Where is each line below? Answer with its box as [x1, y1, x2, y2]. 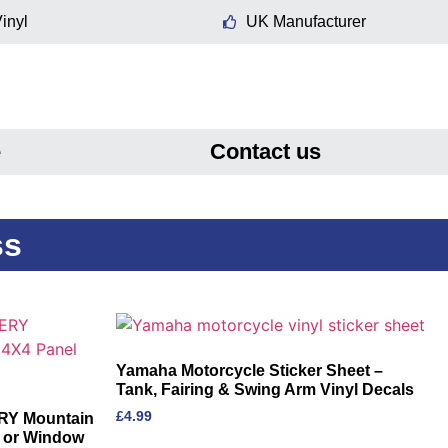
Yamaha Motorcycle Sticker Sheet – [116, 362, 383, 379]
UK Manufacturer [245, 13, 366, 30]
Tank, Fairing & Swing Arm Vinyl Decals [116, 381, 414, 398]
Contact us [210, 139, 322, 164]
